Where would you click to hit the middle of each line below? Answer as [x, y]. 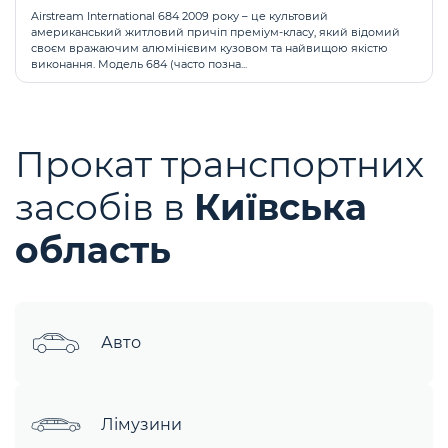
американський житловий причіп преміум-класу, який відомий [215, 32]
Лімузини [141, 424]
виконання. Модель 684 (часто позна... [139, 64]
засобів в [104, 207]
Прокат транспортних [219, 164]
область [93, 250]
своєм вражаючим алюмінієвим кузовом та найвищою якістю [209, 48]
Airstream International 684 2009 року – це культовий [179, 16]
